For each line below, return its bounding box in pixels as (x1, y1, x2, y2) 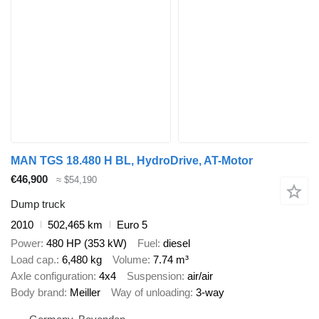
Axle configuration (11, 270, 93, 282)
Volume (113, 253, 147, 266)
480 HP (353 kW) (46, 237, 127, 249)
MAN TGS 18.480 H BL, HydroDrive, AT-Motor (11, 154, 253, 167)
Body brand (11, 286, 64, 298)
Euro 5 (117, 218, 147, 231)
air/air (187, 270, 213, 282)
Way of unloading (111, 286, 190, 298)
